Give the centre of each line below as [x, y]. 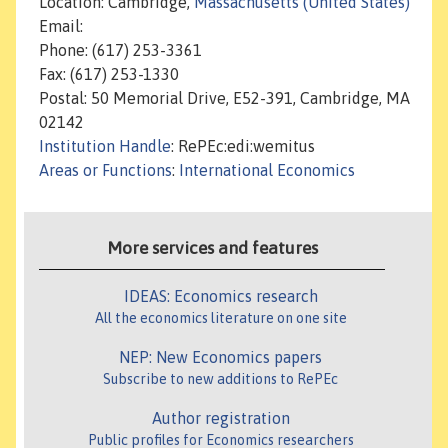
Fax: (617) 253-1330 [109, 74]
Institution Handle [105, 146]
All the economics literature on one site [220, 318]
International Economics [267, 170]
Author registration [220, 418]
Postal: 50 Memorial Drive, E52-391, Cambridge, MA [224, 98]
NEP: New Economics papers [220, 357]
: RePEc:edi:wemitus [243, 146]
